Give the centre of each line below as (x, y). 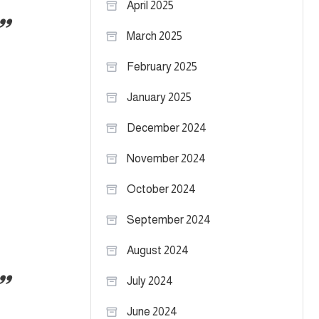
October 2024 (161, 189)
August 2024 (158, 250)
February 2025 (162, 67)
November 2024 (166, 158)
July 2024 (150, 281)
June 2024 (152, 312)
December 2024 (167, 128)
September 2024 (169, 220)
